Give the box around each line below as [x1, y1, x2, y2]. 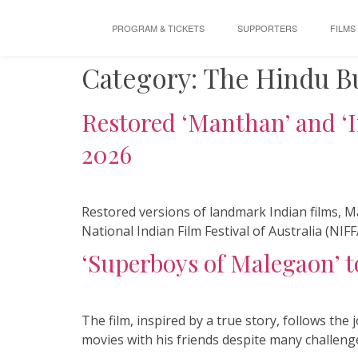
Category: [82, 60, 203, 95]
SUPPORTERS [237, 22, 298, 34]
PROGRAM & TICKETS [112, 22, 205, 34]
